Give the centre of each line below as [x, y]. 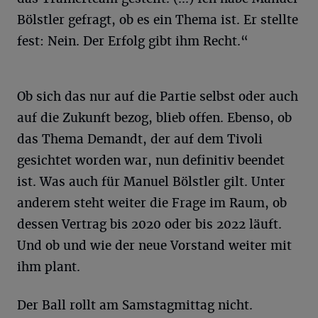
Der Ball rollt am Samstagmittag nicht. [135, 305]
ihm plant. [49, 267]
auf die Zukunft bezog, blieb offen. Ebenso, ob [154, 117]
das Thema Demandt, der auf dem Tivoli [140, 139]
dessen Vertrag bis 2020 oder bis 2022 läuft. [149, 224]
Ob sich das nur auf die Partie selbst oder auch [158, 96]
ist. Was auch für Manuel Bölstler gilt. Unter [151, 181]
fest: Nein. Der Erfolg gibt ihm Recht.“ [133, 41]
